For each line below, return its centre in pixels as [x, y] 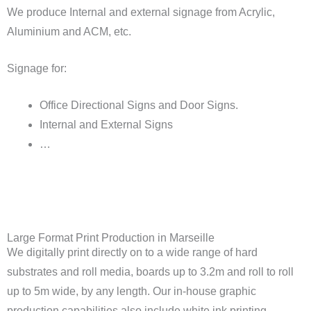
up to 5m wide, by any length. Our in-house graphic [132, 292]
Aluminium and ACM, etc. [70, 32]
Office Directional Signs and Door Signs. [138, 106]
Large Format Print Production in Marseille [111, 238]
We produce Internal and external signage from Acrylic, [141, 12]
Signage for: [37, 69]
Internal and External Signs [106, 125]
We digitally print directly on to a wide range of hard [132, 253]
